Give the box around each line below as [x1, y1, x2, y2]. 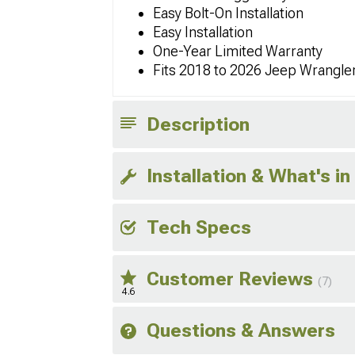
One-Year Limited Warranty [153, 43, 323, 60]
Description [147, 113, 250, 136]
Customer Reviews [147, 268, 318, 291]
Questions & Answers [147, 319, 335, 342]
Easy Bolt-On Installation [153, 5, 303, 22]
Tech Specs [147, 216, 251, 239]
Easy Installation [153, 24, 253, 41]
